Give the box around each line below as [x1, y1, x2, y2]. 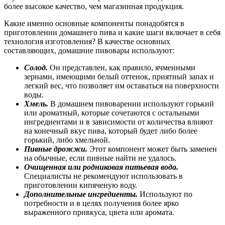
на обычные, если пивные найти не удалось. [24, 153, 176, 162]
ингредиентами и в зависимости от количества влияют [24, 117, 213, 126]
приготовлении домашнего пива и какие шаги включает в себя [4, 28, 220, 37]
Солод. [24, 63, 48, 72]
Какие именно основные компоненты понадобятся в [4, 19, 184, 28]
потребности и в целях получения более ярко [24, 198, 179, 207]
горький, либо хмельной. [24, 135, 110, 144]
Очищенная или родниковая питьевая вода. [24, 162, 178, 171]
